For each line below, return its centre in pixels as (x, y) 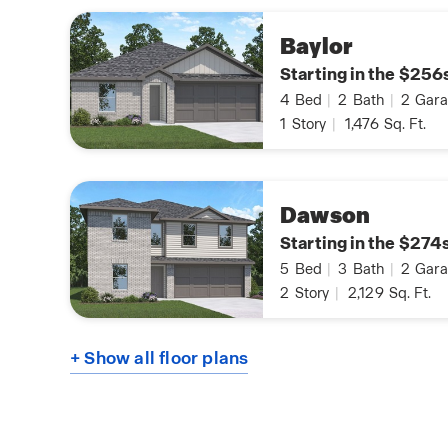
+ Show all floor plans (159, 358)
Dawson (325, 216)
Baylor (316, 47)
